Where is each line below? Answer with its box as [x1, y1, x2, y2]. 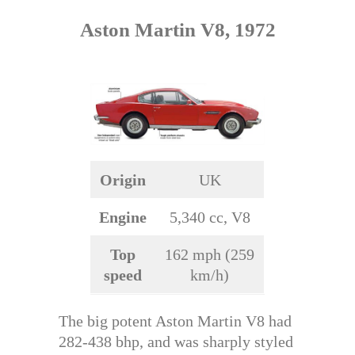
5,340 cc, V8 [169, 208, 250, 227]
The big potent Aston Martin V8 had [59, 312, 292, 330]
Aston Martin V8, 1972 [79, 18, 276, 40]
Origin [100, 171, 146, 189]
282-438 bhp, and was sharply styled [59, 333, 293, 351]
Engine [99, 208, 147, 227]
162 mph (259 [165, 246, 254, 264]
